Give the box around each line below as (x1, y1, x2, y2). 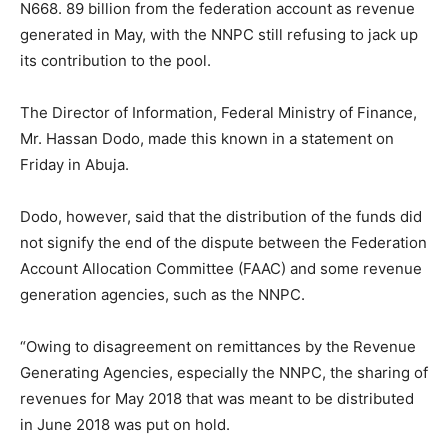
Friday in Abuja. (20, 155, 129, 174)
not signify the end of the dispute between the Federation (20, 233, 427, 252)
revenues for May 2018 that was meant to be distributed (20, 389, 414, 408)
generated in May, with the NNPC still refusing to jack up (20, 25, 418, 44)
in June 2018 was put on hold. (20, 415, 230, 434)
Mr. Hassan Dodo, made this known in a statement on (20, 129, 394, 148)
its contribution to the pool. (20, 51, 211, 70)
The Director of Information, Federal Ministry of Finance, (20, 103, 417, 122)
